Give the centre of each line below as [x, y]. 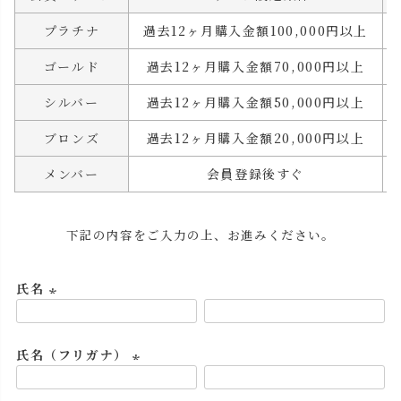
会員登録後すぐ [256, 174]
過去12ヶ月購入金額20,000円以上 [256, 138]
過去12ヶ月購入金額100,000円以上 [256, 31]
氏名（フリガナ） [75, 355]
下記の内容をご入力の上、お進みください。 [200, 235]
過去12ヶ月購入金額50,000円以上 [256, 102]
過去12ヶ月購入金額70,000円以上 [256, 67]
